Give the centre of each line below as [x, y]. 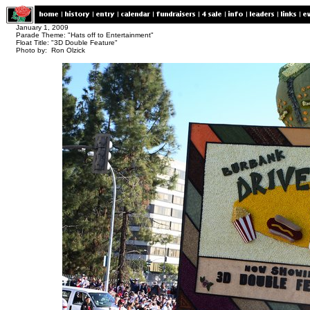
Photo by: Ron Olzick [51, 50]
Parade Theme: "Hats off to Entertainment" [85, 35]
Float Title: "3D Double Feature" [67, 43]
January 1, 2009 [42, 27]
